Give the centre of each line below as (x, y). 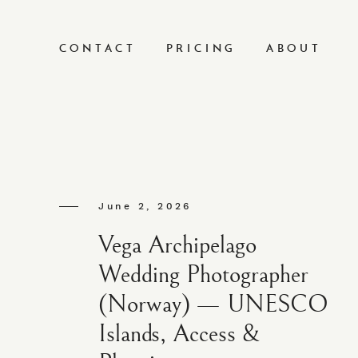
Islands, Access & (179, 334)
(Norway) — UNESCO (213, 304)
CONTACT (97, 48)
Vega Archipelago (178, 245)
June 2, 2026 (145, 206)
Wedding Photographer (204, 274)
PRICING (201, 48)
